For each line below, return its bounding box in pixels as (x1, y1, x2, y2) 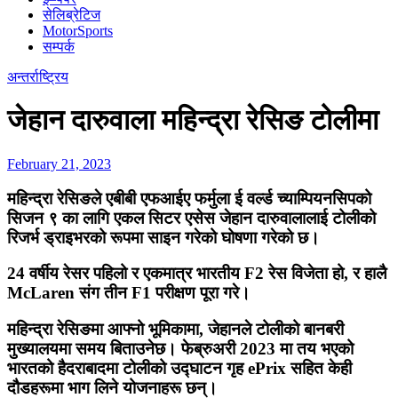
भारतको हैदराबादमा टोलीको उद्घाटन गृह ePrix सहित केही (7, 359, 352, 378)
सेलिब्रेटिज (43, 7, 100, 22)
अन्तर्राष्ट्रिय (7, 69, 68, 84)
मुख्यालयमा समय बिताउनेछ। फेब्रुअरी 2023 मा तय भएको (7, 339, 354, 359)
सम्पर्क (43, 39, 75, 54)
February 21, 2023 (7, 155, 111, 171)
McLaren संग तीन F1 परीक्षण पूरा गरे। (7, 283, 251, 303)
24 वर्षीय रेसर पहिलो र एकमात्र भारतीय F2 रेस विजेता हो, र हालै (7, 264, 386, 283)
